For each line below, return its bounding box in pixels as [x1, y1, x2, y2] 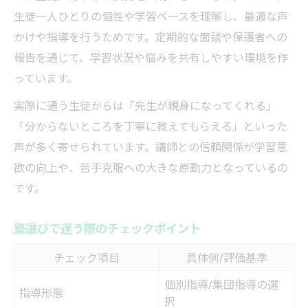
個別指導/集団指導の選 [164, 276, 278, 293]
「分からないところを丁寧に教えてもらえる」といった [14, 118, 287, 135]
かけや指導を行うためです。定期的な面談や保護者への [14, 28, 287, 45]
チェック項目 [54, 249, 120, 266]
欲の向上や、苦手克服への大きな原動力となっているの [14, 159, 288, 176]
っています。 [14, 69, 78, 87]
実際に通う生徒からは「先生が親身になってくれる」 [14, 97, 277, 114]
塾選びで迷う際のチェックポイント [14, 219, 201, 237]
